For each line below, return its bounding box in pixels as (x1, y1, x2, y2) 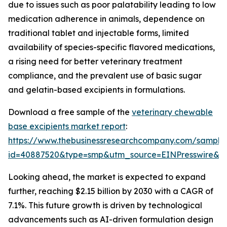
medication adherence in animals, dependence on (8, 14, 205, 24)
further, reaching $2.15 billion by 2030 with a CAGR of (8, 186, 213, 197)
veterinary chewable (132, 107, 213, 118)
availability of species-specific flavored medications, (8, 42, 215, 53)
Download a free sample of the (8, 107, 132, 118)
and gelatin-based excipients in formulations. (8, 85, 185, 95)
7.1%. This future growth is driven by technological (8, 200, 202, 211)
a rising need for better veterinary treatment (8, 56, 182, 67)
